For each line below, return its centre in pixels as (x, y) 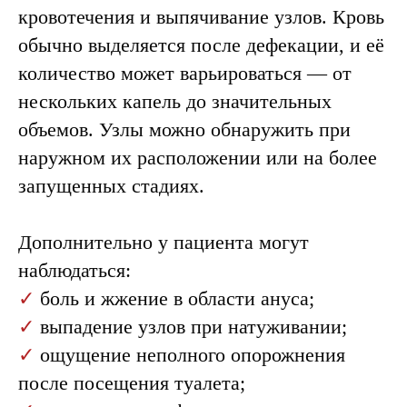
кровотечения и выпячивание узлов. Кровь (201, 17)
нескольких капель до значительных (175, 101)
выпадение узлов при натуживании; (191, 327)
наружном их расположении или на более (198, 158)
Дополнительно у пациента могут (164, 242)
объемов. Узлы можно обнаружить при (184, 129)
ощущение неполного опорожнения (190, 355)
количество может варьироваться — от (185, 73)
